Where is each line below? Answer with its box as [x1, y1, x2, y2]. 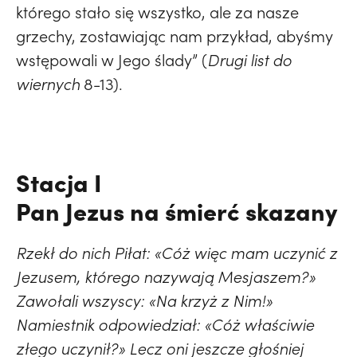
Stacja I [16, 165, 101, 199]
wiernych [16, 73, 80, 95]
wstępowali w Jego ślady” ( [16, 49, 207, 71]
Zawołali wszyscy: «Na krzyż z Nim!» [16, 290, 273, 312]
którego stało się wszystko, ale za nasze [16, 2, 299, 23]
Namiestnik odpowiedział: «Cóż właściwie [16, 314, 314, 335]
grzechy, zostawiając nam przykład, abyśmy [16, 25, 333, 47]
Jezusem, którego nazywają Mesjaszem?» [16, 266, 316, 288]
